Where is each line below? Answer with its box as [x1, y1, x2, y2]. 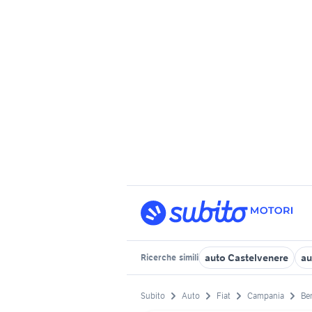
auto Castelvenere [205, 251, 288, 264]
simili [178, 252, 198, 263]
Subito [141, 290, 165, 302]
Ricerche [141, 252, 178, 263]
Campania [247, 290, 284, 302]
